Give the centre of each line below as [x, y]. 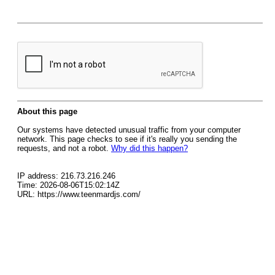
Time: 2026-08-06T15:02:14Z [68, 185]
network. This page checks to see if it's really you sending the [127, 139]
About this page [47, 111]
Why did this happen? [149, 148]
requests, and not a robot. [64, 148]
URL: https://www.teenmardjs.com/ [79, 194]
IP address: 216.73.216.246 [66, 176]
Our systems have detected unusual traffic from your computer [129, 130]
